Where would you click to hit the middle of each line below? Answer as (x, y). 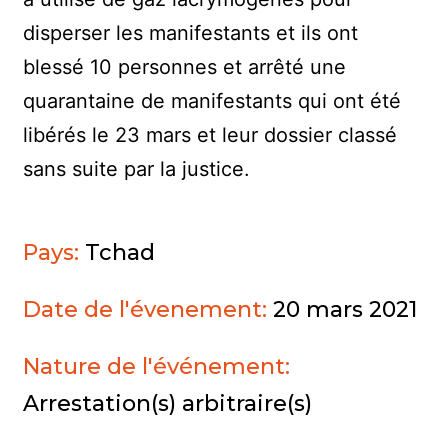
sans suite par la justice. (137, 168)
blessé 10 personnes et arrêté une (185, 66)
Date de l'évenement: (148, 310)
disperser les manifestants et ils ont (191, 32)
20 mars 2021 (345, 310)
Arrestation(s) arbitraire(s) (168, 404)
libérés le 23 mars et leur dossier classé (210, 134)
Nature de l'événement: (157, 367)
